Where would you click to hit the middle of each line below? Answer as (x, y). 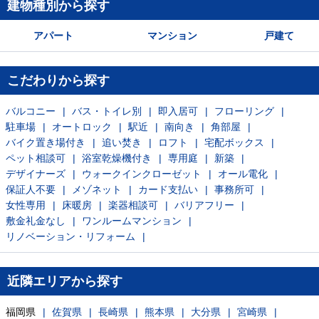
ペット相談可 (36, 158)
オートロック (82, 127)
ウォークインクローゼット (142, 174)
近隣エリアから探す (65, 281)
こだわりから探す (58, 80)
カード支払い (168, 189)
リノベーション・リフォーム (70, 236)
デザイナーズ (36, 174)
